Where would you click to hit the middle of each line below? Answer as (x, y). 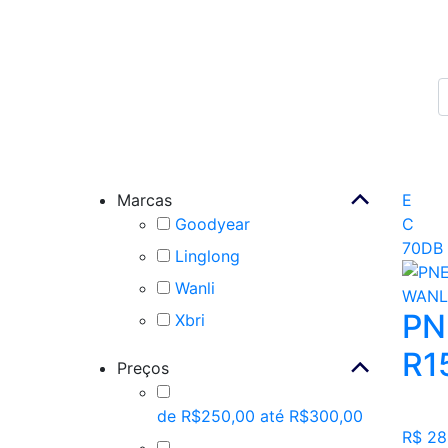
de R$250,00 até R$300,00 (260, 415)
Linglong (207, 255)
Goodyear (212, 223)
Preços (143, 367)
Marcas (144, 199)
